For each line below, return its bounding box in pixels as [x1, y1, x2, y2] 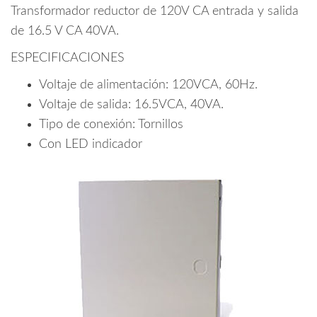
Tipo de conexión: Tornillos [39, 118, 183, 132]
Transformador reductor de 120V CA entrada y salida [11, 5, 299, 18]
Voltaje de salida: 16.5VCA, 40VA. [39, 98, 224, 112]
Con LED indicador [39, 138, 142, 151]
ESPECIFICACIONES [11, 52, 125, 65]
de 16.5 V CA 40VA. [11, 25, 119, 38]
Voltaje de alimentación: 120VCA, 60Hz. [39, 79, 258, 92]
